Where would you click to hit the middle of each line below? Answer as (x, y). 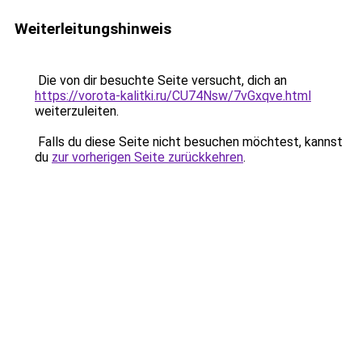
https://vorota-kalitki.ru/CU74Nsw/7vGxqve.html (173, 96)
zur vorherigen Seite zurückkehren (147, 157)
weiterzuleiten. (77, 111)
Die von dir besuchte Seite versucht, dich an (161, 80)
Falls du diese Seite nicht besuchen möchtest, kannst (189, 142)
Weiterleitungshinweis (93, 29)
